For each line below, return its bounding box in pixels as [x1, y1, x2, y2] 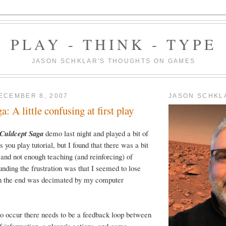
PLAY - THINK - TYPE [11, 34, 216, 54]
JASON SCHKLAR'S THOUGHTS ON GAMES [31, 58, 196, 65]
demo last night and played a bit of [43, 128, 148, 139]
